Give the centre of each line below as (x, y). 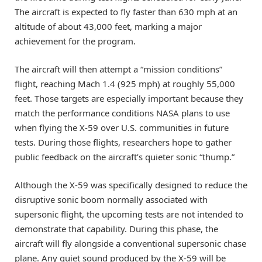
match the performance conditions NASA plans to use (122, 113)
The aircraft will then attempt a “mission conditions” (118, 69)
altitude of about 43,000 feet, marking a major (108, 26)
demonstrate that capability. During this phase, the (116, 228)
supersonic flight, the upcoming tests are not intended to (129, 214)
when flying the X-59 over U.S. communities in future (122, 127)
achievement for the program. (75, 41)
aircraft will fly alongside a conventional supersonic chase (130, 243)
